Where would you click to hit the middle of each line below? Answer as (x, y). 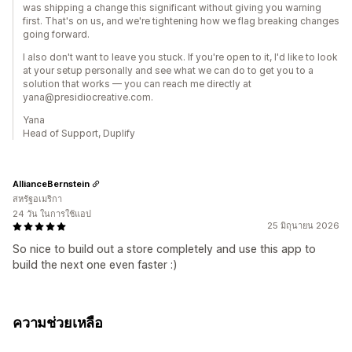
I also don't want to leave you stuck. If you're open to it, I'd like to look (180, 57)
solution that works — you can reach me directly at (137, 84)
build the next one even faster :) (95, 265)
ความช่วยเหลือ (58, 323)
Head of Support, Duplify (79, 134)
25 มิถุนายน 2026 (303, 226)
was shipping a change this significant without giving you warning (172, 8)
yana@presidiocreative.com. (88, 97)
